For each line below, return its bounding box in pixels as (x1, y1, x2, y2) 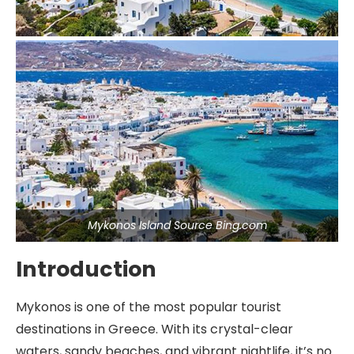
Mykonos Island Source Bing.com (87, 217, 267, 233)
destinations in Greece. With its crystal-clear (16, 320, 293, 338)
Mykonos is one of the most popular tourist (16, 298, 281, 316)
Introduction (16, 254, 156, 284)
